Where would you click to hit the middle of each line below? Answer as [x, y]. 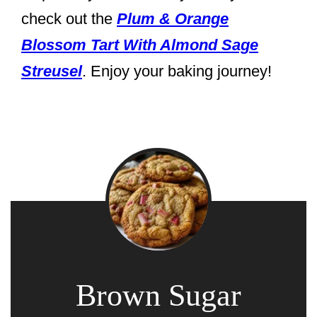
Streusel [52, 71]
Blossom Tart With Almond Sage [140, 45]
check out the [69, 19]
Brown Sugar [158, 296]
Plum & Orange [173, 19]
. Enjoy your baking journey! [177, 71]
